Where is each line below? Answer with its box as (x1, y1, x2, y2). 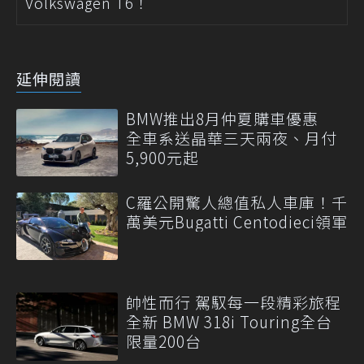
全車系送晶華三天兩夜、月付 (126, 126, 337, 149)
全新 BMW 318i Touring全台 (126, 310, 332, 333)
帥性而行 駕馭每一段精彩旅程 (126, 291, 341, 314)
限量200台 (126, 330, 201, 353)
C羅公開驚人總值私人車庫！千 (126, 191, 348, 213)
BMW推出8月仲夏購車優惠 (126, 106, 335, 129)
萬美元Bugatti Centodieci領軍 (126, 210, 348, 232)
